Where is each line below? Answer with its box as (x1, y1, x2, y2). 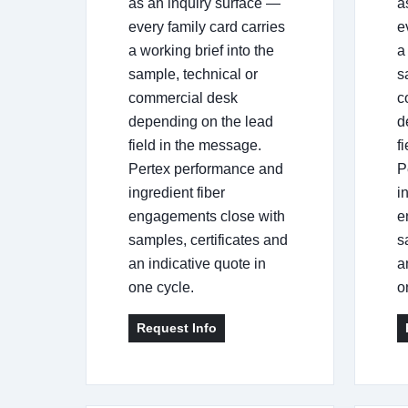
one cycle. (128, 279, 194, 295)
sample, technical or (128, 66, 258, 82)
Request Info (137, 320, 217, 335)
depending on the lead (128, 113, 273, 129)
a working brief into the (128, 42, 274, 58)
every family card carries (128, 18, 285, 35)
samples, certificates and (128, 231, 288, 248)
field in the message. (128, 137, 261, 153)
